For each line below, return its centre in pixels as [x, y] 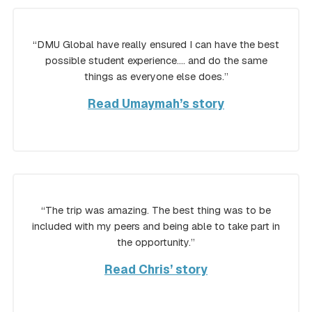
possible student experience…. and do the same [156, 61]
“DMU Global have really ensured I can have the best [156, 45]
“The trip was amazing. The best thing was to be [156, 211]
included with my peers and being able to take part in [156, 227]
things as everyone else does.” [156, 77]
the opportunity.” [156, 243]
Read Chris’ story [156, 270]
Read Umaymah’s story [156, 104]
